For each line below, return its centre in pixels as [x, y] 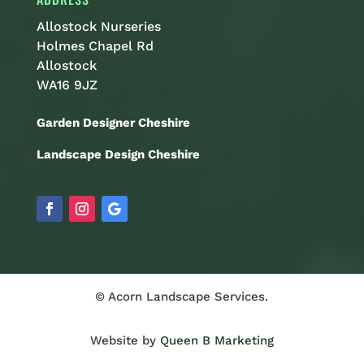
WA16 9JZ [67, 85]
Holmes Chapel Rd [95, 46]
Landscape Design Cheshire [118, 154]
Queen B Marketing [217, 340]
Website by [125, 340]
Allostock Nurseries [98, 27]
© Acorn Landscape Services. [182, 296]
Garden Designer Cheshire [113, 122]
